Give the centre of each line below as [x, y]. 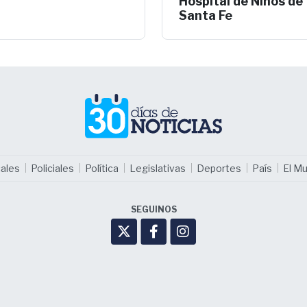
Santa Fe [206, 15]
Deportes [219, 168]
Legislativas [157, 168]
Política [101, 168]
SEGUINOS [153, 209]
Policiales [52, 168]
